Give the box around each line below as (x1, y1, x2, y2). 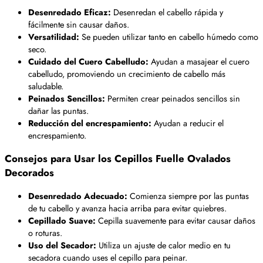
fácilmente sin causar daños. (28, 18, 129, 31)
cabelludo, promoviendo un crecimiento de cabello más (28, 68, 225, 80)
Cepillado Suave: (28, 214, 96, 227)
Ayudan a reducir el (151, 117, 224, 130)
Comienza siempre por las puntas (127, 190, 249, 203)
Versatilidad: (28, 31, 79, 43)
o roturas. (28, 227, 62, 240)
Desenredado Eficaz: (28, 6, 111, 19)
